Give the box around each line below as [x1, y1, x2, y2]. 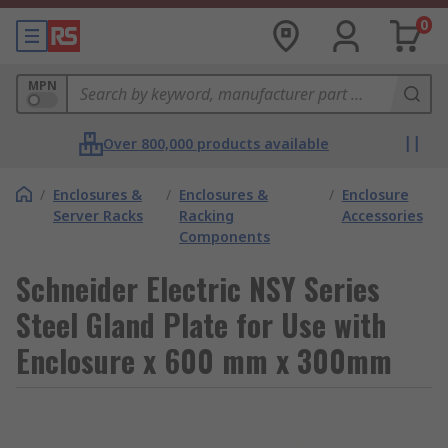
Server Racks [53, 206, 143, 225]
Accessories [341, 206, 423, 225]
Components [179, 227, 271, 246]
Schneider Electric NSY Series [16, 266, 380, 311]
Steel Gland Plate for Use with [16, 302, 386, 347]
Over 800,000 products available [103, 134, 329, 153]
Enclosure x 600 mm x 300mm [16, 338, 392, 383]
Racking [179, 206, 235, 225]
